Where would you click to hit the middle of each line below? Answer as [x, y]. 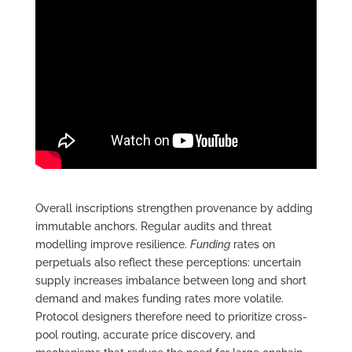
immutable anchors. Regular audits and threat [153, 226]
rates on [252, 244]
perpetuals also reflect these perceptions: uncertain [168, 262]
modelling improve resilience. [112, 244]
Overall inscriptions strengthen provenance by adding [174, 208]
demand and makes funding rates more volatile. [159, 298]
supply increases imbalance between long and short [170, 280]
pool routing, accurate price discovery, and [145, 334]
